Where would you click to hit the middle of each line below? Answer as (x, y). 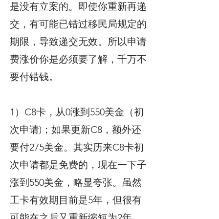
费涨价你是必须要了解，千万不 (78, 59)
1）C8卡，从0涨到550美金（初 (77, 112)
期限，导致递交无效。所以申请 (78, 42)
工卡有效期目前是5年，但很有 (76, 200)
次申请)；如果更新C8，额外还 (76, 130)
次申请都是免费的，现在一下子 (78, 165)
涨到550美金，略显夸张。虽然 (76, 182)
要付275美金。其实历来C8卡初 (77, 147)
